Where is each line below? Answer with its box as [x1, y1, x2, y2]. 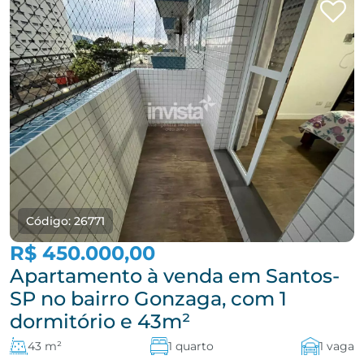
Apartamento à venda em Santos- [10, 264, 340, 288]
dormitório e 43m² [10, 310, 190, 333]
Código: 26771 [26, 214, 105, 228]
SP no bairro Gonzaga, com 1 [10, 287, 287, 310]
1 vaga [319, 339, 354, 353]
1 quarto [167, 339, 214, 353]
